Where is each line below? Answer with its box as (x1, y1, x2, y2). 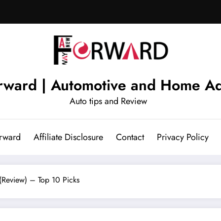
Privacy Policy (156, 130, 209, 144)
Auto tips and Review (69, 94, 147, 108)
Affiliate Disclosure (33, 130, 103, 144)
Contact (115, 130, 144, 144)
